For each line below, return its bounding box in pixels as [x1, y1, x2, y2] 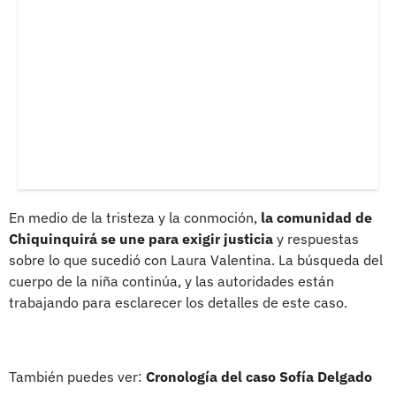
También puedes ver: [9, 368, 146, 386]
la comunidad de [261, 209, 372, 227]
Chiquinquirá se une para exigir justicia [9, 230, 273, 248]
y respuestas [273, 230, 359, 248]
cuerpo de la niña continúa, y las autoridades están [9, 272, 334, 291]
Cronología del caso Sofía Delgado [146, 368, 372, 386]
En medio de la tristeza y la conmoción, [9, 209, 261, 227]
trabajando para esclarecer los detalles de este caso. [9, 293, 347, 312]
